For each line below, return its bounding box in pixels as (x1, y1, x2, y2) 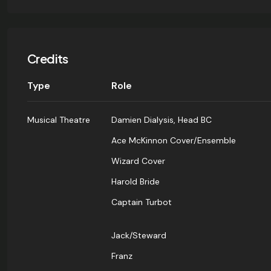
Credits (27, 51, 68, 67)
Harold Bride (111, 176, 160, 188)
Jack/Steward (111, 230, 166, 241)
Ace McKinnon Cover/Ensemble (111, 135, 236, 146)
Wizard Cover (111, 155, 165, 167)
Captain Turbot (111, 197, 172, 208)
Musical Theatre (27, 114, 90, 126)
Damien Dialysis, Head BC (111, 114, 212, 126)
